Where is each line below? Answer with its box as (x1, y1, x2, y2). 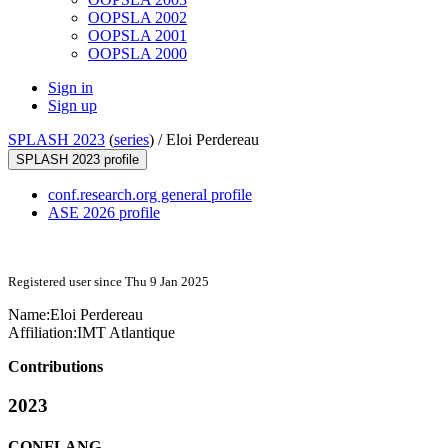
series (114, 131, 149, 149)
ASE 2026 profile (48, 204, 160, 222)
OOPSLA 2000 (88, 45, 187, 63)
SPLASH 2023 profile (16, 152, 139, 168)
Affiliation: (8, 324, 77, 342)
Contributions (8, 358, 103, 376)
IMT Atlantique (77, 324, 175, 342)
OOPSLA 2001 (88, 27, 187, 45)
